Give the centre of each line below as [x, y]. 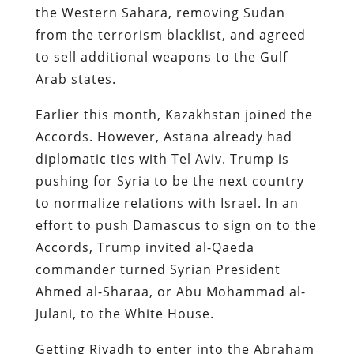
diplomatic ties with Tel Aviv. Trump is [162, 158]
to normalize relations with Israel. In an [167, 203]
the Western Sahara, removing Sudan [160, 12]
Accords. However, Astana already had [164, 136]
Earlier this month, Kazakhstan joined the [174, 114]
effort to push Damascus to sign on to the [176, 225]
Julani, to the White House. [126, 313]
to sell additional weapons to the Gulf [161, 56]
